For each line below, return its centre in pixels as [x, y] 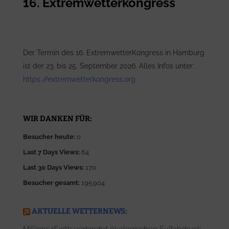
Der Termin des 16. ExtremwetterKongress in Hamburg [114, 53]
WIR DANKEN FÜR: [58, 119]
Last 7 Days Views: [52, 152]
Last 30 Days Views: [54, 167]
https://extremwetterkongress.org [79, 79]
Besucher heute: [50, 137]
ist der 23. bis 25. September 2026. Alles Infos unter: [109, 66]
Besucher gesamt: [52, 183]
